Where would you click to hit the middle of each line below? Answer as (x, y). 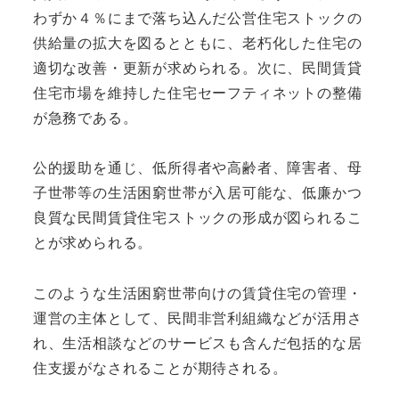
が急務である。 (85, 117)
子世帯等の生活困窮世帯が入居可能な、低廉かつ (197, 192)
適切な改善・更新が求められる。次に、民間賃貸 (197, 67)
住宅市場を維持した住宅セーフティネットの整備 (197, 92)
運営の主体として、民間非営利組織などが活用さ (197, 318)
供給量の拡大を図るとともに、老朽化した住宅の (197, 42)
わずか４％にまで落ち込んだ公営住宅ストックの (197, 17)
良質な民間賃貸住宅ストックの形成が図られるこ (197, 217)
